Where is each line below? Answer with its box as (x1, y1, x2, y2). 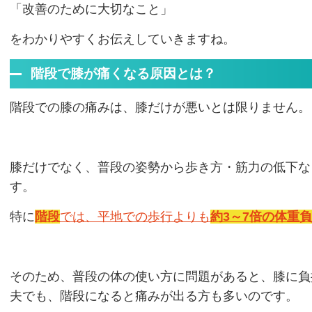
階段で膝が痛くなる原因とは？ (31, 66, 216, 81)
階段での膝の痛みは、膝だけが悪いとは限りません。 (10, 100, 311, 114)
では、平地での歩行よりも (60, 210, 210, 224)
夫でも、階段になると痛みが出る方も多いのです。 (10, 289, 298, 303)
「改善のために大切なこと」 (10, 2, 173, 16)
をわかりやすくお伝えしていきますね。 (10, 32, 235, 46)
